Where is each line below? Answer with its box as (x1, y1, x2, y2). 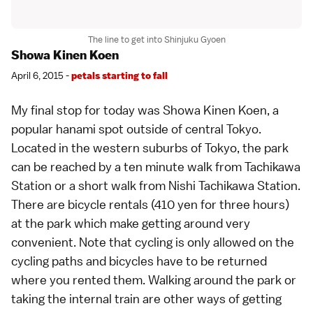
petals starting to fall (71, 68, 168, 82)
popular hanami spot (11, 120, 124, 137)
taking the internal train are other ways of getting (11, 290, 282, 307)
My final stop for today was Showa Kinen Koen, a (11, 101, 279, 118)
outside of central (124, 120, 226, 137)
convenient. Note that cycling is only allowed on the (11, 233, 294, 250)
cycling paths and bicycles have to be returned (11, 252, 267, 269)
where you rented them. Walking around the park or (11, 271, 296, 288)
